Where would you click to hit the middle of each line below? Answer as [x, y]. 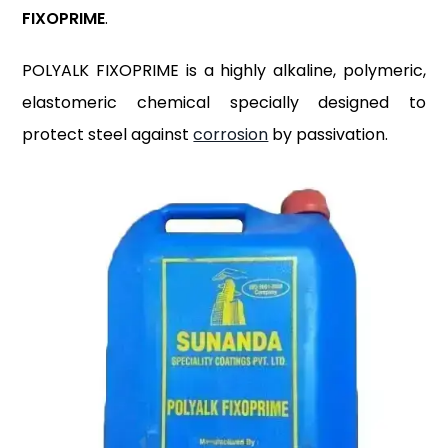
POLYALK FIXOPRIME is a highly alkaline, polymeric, [224, 70]
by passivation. [328, 134]
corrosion [231, 134]
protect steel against [108, 134]
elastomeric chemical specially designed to [224, 102]
